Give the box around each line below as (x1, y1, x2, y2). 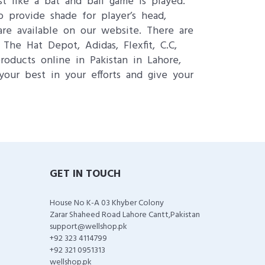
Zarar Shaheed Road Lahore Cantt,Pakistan (49, 208, 200, 222)
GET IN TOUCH (49, 166, 121, 183)
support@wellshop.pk (49, 220, 127, 234)
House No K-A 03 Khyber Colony (49, 196, 164, 210)
